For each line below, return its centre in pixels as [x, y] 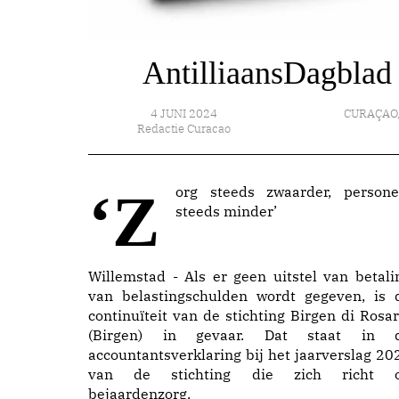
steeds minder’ [226, 211]
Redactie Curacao [184, 129]
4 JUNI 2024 [184, 114]
